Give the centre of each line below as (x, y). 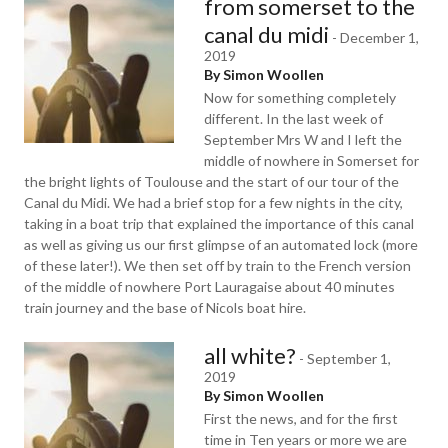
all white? (250, 355)
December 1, (379, 37)
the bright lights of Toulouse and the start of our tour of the (211, 181)
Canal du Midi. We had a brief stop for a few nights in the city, (213, 202)
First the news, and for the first (301, 418)
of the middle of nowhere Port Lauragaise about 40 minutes (209, 286)
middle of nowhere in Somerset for (311, 160)
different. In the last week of (293, 118)
